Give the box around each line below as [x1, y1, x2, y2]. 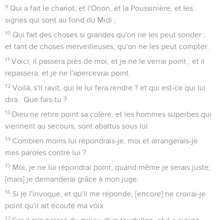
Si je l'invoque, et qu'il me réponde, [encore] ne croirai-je [12, 190, 206, 198]
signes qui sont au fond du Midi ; [5, 16, 116, 24]
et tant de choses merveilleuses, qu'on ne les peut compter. [5, 42, 209, 51]
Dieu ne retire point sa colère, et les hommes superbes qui [12, 110, 212, 118]
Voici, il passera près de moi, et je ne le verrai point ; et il [11, 57, 205, 65]
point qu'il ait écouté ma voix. [5, 201, 106, 210]
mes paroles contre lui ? [5, 148, 86, 157]
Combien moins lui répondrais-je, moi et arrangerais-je [12, 137, 198, 145]
